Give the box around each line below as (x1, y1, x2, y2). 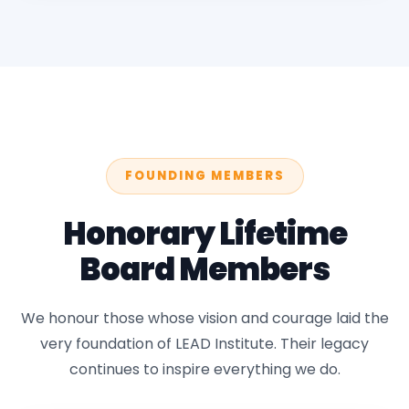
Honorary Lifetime (62, 212, 347, 256)
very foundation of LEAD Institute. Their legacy (40, 333, 369, 354)
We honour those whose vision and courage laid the (20, 308, 389, 329)
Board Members (79, 247, 330, 291)
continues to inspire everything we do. (68, 359, 341, 380)
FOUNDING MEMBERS (124, 167, 285, 184)
